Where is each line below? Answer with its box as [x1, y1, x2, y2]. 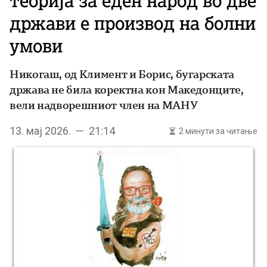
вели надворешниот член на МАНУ [10, 99, 198, 111]
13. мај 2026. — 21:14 [10, 125, 115, 137]
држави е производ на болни [10, 12, 256, 35]
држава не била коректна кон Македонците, [10, 83, 244, 96]
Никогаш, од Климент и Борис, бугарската [10, 68, 234, 80]
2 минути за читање [179, 126, 257, 136]
